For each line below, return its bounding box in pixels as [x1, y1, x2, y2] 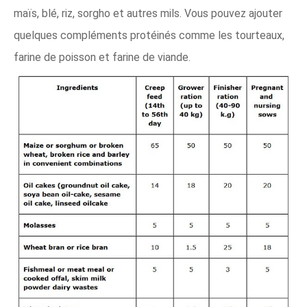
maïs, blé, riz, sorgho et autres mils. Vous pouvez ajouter [14, 7, 282, 21]
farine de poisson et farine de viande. [14, 51, 191, 64]
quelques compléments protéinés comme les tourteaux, [14, 29, 284, 42]
